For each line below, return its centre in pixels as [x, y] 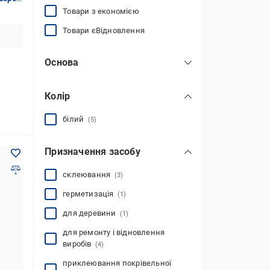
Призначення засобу [93, 152]
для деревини [91, 213]
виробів [79, 244]
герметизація [90, 194]
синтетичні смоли [99, 95]
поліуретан [86, 76]
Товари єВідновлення [104, 30]
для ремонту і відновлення [114, 232]
